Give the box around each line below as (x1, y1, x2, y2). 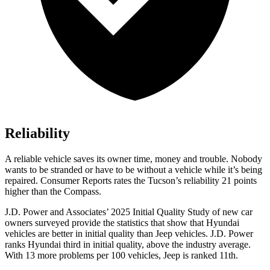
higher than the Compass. (5, 186, 101, 197)
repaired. (5, 175, 40, 186)
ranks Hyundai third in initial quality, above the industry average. (5, 239, 251, 250)
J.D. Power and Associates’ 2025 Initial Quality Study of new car (5, 207, 253, 218)
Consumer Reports (40, 175, 111, 186)
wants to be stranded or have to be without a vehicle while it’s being (5, 165, 262, 175)
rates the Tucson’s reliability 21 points (111, 175, 257, 186)
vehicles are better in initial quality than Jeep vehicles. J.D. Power (5, 228, 253, 239)
